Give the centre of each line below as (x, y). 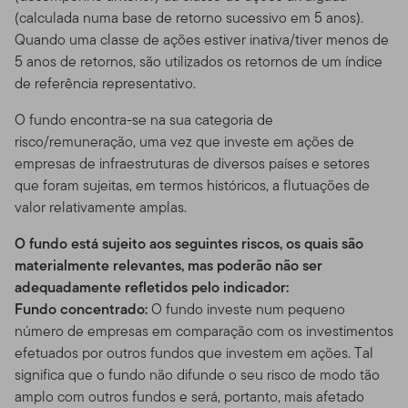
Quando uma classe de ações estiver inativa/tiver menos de (202, 39)
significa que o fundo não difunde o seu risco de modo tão (197, 374)
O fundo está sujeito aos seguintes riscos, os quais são (189, 243)
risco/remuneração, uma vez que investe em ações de (184, 141)
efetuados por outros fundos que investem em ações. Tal (194, 352)
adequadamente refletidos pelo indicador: (152, 287)
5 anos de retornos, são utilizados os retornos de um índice (199, 61)
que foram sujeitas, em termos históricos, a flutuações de (192, 185)
